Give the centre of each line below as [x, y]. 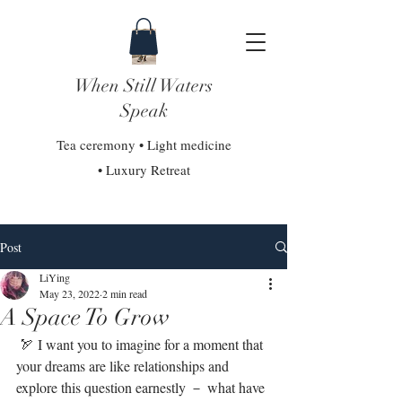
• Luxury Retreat [144, 170]
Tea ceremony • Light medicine [144, 144]
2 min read [125, 293]
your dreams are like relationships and [124, 366]
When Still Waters [144, 86]
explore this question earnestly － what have [142, 387]
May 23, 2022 [70, 293]
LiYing [55, 277]
